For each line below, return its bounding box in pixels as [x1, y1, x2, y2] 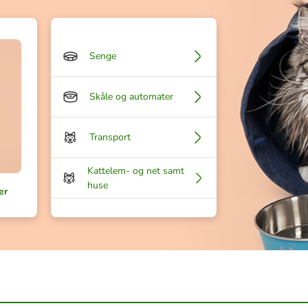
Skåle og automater [89, 90, 173, 104]
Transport [89, 131, 131, 144]
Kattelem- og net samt [87, 164, 184, 177]
